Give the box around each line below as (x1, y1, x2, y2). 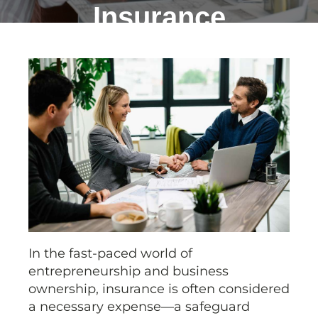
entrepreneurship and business (28, 263, 229, 280)
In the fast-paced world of (28, 246, 192, 262)
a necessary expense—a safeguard (28, 299, 250, 315)
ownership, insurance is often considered (28, 281, 290, 297)
